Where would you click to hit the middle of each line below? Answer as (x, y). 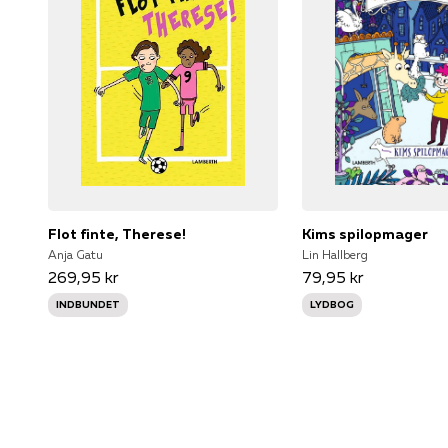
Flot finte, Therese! (117, 233)
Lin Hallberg (335, 254)
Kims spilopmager (365, 233)
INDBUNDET (88, 304)
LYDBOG (332, 304)
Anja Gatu (75, 254)
